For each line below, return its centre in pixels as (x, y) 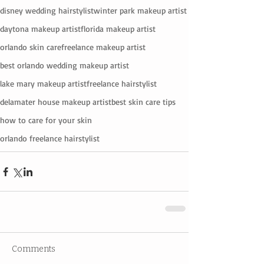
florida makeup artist (118, 29)
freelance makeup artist (103, 47)
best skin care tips (143, 102)
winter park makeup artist (140, 11)
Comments (34, 249)
